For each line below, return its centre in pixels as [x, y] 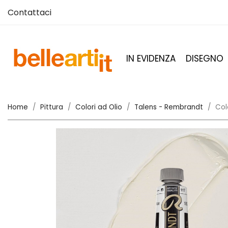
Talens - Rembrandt [169, 107]
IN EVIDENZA [151, 59]
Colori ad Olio [99, 107]
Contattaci [30, 12]
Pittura [52, 107]
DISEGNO [205, 59]
